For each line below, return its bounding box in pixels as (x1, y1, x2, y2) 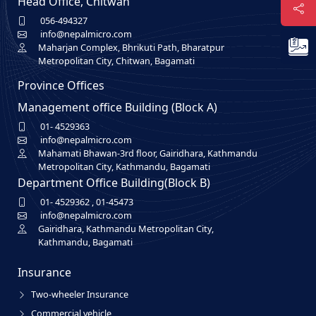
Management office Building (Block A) (18, 99, 218, 115)
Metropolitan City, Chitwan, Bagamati (38, 54, 195, 67)
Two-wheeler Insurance (31, 288, 129, 300)
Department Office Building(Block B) (18, 175, 211, 190)
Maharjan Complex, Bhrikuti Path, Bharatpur (38, 41, 225, 54)
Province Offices (18, 78, 105, 93)
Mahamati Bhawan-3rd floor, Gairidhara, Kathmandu (38, 147, 258, 159)
